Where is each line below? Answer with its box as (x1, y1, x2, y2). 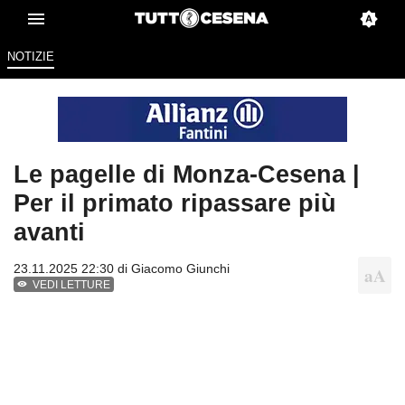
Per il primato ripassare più (14, 189, 336, 218)
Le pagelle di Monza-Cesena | (14, 160, 360, 189)
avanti (14, 218, 85, 247)
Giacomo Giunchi (131, 261, 230, 277)
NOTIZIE (6, 50, 54, 64)
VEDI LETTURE (33, 278, 111, 292)
